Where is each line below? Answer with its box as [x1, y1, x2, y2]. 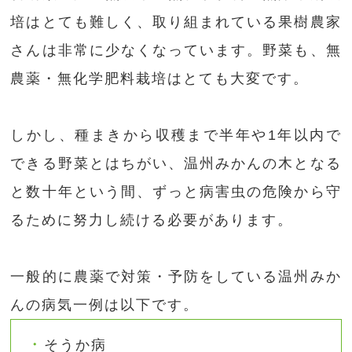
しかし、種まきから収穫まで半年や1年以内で [10, 127, 342, 144]
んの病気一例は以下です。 [10, 297, 200, 313]
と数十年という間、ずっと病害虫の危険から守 [10, 184, 342, 200]
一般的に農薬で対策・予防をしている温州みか [10, 269, 342, 285]
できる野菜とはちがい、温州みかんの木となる [10, 156, 342, 172]
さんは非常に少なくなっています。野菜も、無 [10, 42, 342, 59]
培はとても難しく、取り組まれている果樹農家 [10, 14, 342, 31]
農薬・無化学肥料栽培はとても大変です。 [10, 71, 310, 87]
